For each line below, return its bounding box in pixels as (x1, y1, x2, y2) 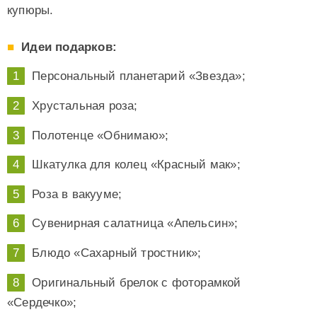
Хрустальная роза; (32, 99, 138, 113)
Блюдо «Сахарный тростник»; (32, 246, 202, 260)
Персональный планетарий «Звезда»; (32, 69, 246, 83)
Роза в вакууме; (32, 187, 122, 201)
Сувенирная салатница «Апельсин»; (32, 217, 238, 231)
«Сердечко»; (7, 295, 77, 309)
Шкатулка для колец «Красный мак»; (32, 158, 241, 172)
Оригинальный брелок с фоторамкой (32, 275, 241, 289)
